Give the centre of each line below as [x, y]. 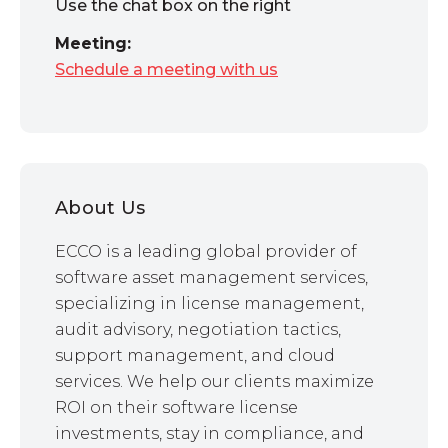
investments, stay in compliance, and [209, 433]
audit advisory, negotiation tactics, [198, 329]
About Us [100, 207]
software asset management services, [211, 277]
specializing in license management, [209, 303]
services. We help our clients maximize [214, 381]
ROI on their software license [176, 407]
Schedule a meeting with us [166, 69]
